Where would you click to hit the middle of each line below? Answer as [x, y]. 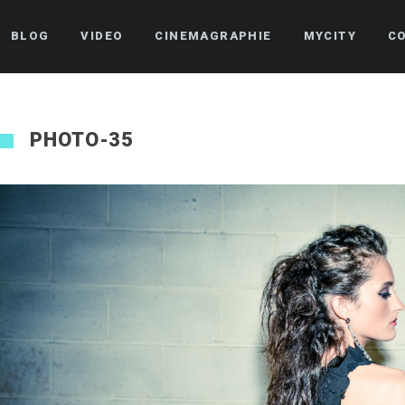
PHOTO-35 [82, 140]
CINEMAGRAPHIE [213, 36]
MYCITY [330, 36]
